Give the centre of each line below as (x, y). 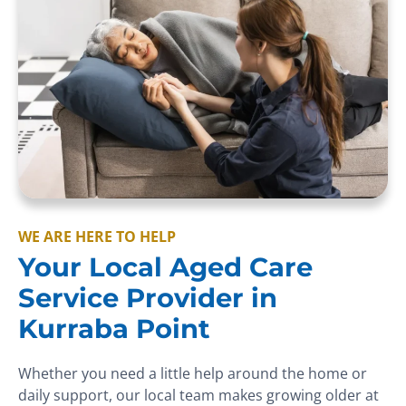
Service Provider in (148, 298)
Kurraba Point (114, 329)
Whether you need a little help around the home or (193, 374)
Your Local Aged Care (165, 267)
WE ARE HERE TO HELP (97, 237)
